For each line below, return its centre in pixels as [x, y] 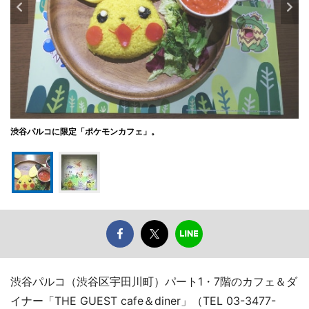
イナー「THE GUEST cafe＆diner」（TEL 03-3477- [143, 300]
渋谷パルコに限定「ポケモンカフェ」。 [85, 131]
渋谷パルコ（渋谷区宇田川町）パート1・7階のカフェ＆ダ [154, 281]
